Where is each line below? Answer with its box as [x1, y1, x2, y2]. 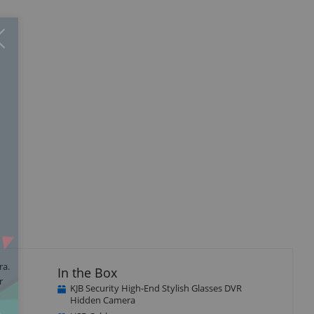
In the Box [57, 264, 117, 281]
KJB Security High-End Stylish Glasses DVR [69, 281, 242, 294]
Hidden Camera [69, 293, 135, 306]
